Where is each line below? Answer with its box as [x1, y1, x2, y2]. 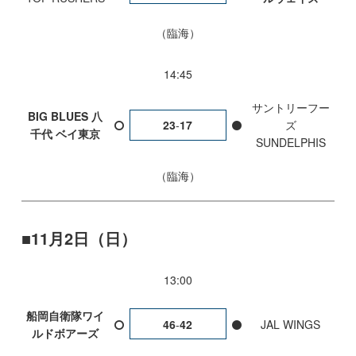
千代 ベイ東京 [30, 126, 101, 142]
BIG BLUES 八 [28, 108, 103, 125]
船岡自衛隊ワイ [26, 307, 105, 323]
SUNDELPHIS [255, 134, 326, 151]
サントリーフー [251, 99, 330, 116]
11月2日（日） [30, 226, 137, 250]
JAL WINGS [261, 315, 321, 332]
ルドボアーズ [32, 324, 99, 341]
